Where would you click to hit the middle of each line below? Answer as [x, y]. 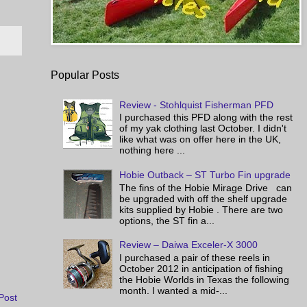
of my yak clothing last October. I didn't [203, 128]
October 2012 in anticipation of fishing [201, 269]
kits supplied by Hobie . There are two [201, 209]
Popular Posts [85, 75]
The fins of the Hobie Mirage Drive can [206, 187]
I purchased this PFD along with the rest [206, 118]
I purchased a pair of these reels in [195, 258]
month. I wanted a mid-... [174, 291]
